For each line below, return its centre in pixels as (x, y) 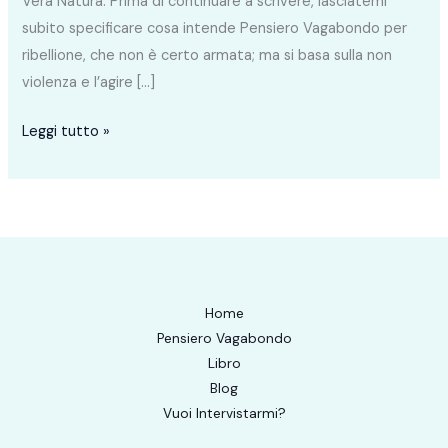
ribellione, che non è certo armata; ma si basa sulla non (207, 56)
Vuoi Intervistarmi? (224, 412)
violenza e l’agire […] (89, 83)
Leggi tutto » (66, 131)
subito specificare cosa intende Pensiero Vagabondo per (215, 29)
